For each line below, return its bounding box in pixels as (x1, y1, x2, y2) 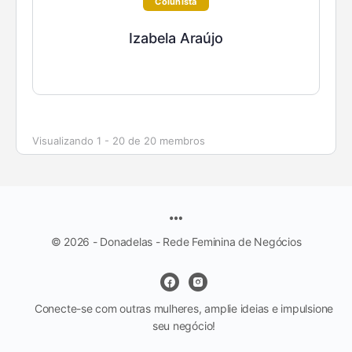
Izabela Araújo (129, 30, 223, 47)
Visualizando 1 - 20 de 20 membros (32, 134, 205, 148)
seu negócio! (152, 319, 216, 333)
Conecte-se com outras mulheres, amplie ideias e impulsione (34, 302, 334, 316)
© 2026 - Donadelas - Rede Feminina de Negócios (50, 235, 302, 249)
